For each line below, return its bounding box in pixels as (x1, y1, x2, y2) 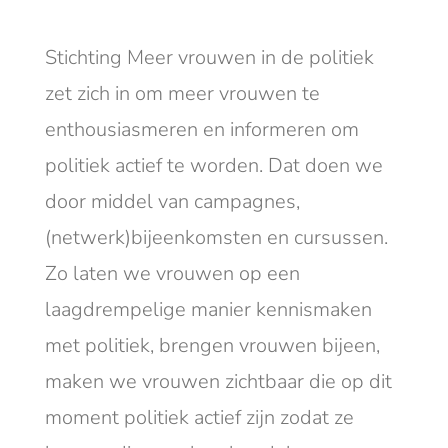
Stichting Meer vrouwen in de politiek (44, 43, 374, 71)
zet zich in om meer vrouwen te (44, 79, 320, 107)
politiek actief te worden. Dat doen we (44, 151, 383, 179)
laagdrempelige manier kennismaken (44, 295, 372, 323)
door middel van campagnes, (44, 187, 300, 215)
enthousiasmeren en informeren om (44, 115, 359, 143)
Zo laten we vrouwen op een (44, 259, 300, 287)
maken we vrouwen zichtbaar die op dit (44, 367, 392, 395)
